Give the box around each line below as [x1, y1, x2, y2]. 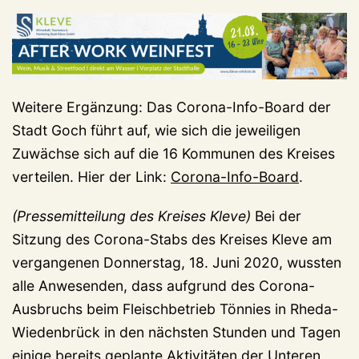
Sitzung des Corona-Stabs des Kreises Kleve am [12, 231, 332, 248]
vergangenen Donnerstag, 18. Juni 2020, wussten [12, 254, 341, 272]
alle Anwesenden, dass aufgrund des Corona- [12, 277, 315, 295]
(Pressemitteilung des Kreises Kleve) [12, 208, 255, 225]
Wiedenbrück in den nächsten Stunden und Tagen [12, 324, 341, 341]
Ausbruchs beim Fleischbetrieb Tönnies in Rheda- [12, 301, 338, 318]
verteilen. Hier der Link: [12, 168, 171, 186]
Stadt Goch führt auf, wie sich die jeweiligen [12, 122, 301, 139]
